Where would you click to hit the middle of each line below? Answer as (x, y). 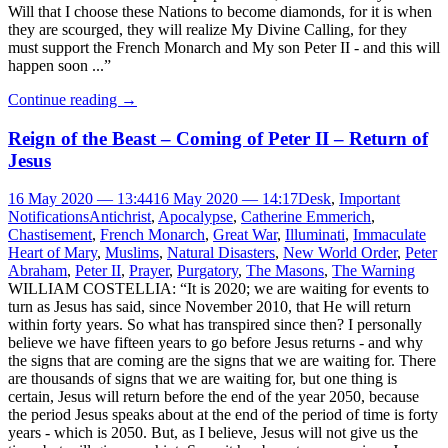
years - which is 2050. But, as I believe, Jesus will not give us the (213, 433)
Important (369, 199)
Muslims (132, 253)
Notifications (48, 217)
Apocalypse (195, 217)
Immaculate (389, 235)
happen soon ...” (59, 65)
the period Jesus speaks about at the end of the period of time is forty (223, 415)
